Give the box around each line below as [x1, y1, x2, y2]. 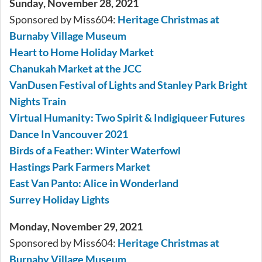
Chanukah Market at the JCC [9, 62, 142, 75]
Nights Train [9, 95, 66, 108]
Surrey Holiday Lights [9, 193, 109, 206]
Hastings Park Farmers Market [9, 160, 150, 174]
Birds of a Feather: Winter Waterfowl [9, 144, 181, 157]
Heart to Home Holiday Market [9, 46, 154, 59]
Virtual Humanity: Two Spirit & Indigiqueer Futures [9, 111, 245, 125]
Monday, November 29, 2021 [9, 220, 143, 233]
